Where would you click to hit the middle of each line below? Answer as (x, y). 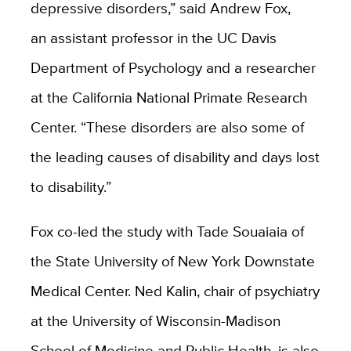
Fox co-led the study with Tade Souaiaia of (167, 231)
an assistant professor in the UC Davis (153, 37)
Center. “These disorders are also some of (167, 127)
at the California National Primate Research (168, 97)
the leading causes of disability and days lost (175, 156)
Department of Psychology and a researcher (173, 67)
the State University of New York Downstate (172, 261)
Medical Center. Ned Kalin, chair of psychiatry (175, 290)
